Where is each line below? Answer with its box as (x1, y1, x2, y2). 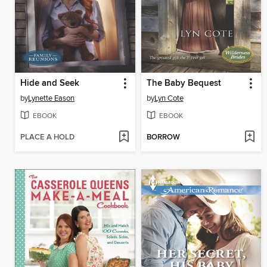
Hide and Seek (20, 77, 79, 89)
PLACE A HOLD (20, 132, 74, 143)
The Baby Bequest (146, 77, 221, 89)
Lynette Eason (28, 93, 74, 103)
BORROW (146, 132, 180, 143)
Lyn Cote (154, 93, 184, 103)
